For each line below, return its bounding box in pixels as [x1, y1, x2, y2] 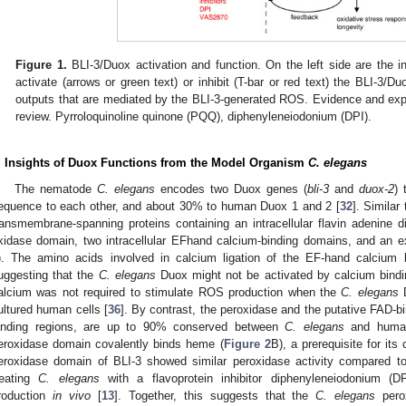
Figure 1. [15, 57, 67, 72]
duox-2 [358, 182, 394, 197]
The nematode [14, 182, 98, 197]
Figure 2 [223, 337, 271, 352]
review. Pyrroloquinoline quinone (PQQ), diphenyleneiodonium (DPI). [15, 109, 372, 123]
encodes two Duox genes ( [155, 182, 307, 197]
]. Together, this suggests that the [113, 389, 316, 403]
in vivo [52, 389, 91, 403]
